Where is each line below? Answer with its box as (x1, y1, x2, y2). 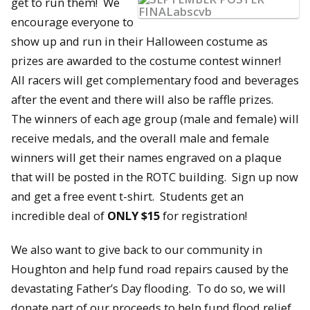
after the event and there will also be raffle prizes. (11, 91, 276, 108)
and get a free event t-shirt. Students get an (11, 188, 244, 205)
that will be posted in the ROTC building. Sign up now (11, 169, 298, 185)
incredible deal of (11, 208, 107, 224)
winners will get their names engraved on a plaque (11, 149, 282, 166)
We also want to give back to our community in (11, 241, 262, 257)
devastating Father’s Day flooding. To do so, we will (11, 280, 286, 296)
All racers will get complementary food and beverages (11, 72, 299, 89)
